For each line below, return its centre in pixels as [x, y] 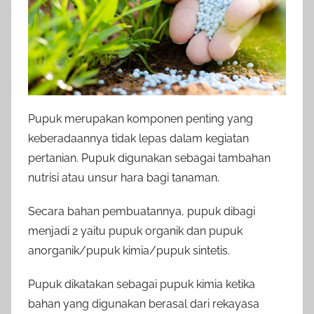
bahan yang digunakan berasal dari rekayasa [144, 303]
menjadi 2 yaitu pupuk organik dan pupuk [135, 231]
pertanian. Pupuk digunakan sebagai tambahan [149, 158]
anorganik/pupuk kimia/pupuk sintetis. [129, 250]
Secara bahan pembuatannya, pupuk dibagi [142, 211]
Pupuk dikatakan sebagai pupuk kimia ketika [142, 284]
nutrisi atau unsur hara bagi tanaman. [124, 177]
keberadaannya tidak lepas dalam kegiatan [138, 138]
